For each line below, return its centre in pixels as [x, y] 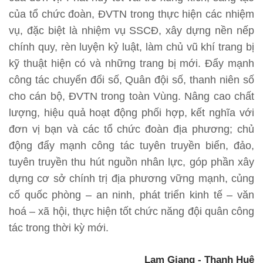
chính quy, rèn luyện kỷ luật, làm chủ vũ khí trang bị [131, 47]
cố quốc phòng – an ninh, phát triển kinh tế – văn [131, 195]
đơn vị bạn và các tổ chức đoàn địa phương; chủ [131, 129]
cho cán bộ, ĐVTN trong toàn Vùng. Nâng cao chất [131, 97]
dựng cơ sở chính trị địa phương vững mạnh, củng [131, 179]
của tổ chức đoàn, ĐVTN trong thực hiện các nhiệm [131, 14]
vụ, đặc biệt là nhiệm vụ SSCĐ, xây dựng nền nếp [131, 31]
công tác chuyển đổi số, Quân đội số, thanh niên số [131, 80]
